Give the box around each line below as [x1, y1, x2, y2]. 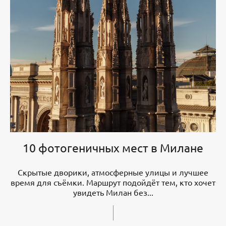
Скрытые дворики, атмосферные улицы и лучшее [18, 166, 208, 177]
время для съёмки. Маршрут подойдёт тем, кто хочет [11, 177, 215, 187]
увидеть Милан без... [73, 187, 153, 197]
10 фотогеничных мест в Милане [23, 140, 203, 155]
